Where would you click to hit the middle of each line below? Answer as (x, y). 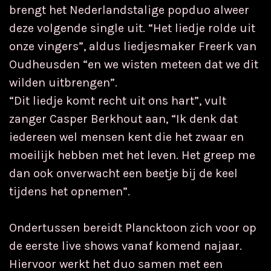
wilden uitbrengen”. (63, 83)
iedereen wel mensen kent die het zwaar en (126, 137)
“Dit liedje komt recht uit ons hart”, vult (118, 101)
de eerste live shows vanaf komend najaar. (126, 246)
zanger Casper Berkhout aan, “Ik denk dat (123, 119)
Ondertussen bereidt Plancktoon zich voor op (133, 228)
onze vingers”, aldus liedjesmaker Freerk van (133, 46)
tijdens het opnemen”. (70, 191)
